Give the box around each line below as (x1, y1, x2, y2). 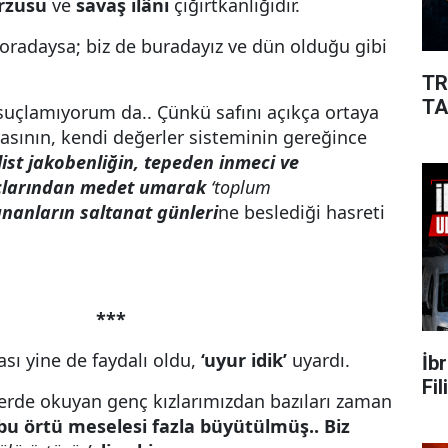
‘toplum (211, 175, 271, 199)
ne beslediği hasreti (218, 200, 385, 224)
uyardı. (287, 348, 350, 372)
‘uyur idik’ (201, 348, 287, 372)
